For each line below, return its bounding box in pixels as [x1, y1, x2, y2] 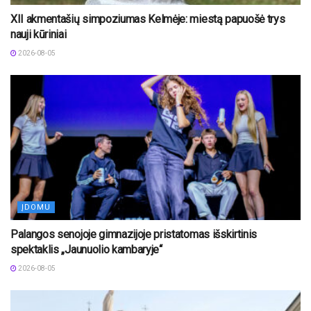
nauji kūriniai [10, 27, 67, 41]
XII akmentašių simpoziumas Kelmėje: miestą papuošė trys [10, 12, 285, 26]
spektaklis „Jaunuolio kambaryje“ [10, 242, 162, 256]
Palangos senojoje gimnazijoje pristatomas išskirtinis [10, 227, 258, 241]
